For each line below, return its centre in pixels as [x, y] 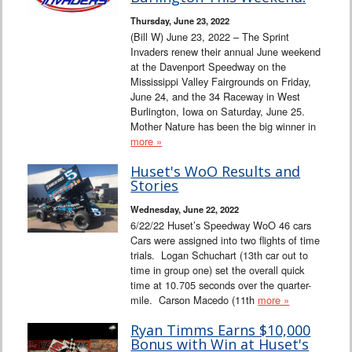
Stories [155, 186]
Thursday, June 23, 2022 [180, 21]
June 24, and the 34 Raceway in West [216, 97]
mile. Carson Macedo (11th [194, 300]
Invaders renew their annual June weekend [226, 52]
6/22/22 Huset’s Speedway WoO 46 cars [221, 225]
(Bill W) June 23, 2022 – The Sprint [210, 37]
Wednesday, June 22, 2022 [185, 209]
